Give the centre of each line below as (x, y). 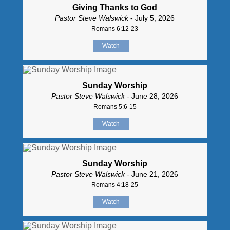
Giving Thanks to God (115, 8)
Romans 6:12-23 (115, 29)
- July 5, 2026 (152, 18)
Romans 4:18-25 (115, 185)
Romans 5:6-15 (115, 107)
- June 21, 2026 (152, 174)
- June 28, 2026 (152, 96)
